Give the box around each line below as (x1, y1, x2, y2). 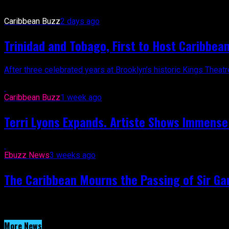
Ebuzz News (4, 150, 50, 161)
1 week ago (60, 92, 102, 102)
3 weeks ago (50, 150, 96, 161)
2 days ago (60, 16, 100, 26)
